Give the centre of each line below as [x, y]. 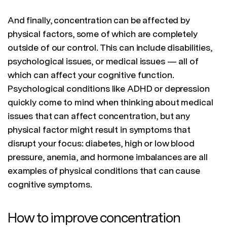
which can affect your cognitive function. [91, 75]
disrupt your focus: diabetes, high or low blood [101, 143]
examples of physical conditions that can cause [104, 171]
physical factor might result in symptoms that [99, 130]
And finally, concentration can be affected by [99, 20]
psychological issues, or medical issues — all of [103, 61]
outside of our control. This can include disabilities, [110, 48]
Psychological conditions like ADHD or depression [109, 89]
